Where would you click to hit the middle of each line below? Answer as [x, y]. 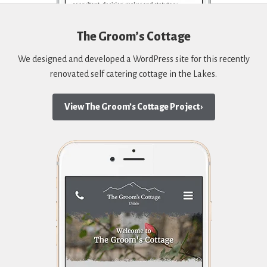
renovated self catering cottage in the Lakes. [133, 74]
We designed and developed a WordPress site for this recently [133, 59]
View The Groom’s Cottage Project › [133, 106]
